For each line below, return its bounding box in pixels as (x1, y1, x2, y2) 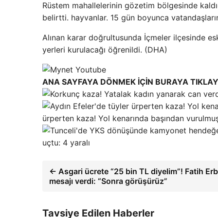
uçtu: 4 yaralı (42, 137, 90, 147)
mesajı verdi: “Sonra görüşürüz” (49, 176, 167, 186)
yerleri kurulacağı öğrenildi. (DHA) (42, 44, 167, 54)
